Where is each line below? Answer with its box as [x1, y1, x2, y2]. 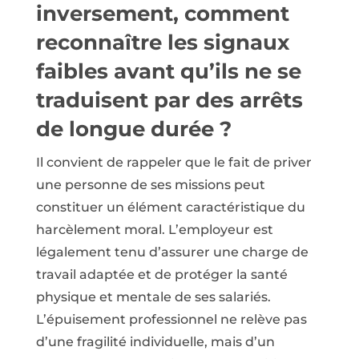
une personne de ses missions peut [35, 176, 265, 192]
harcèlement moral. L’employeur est [35, 221, 273, 237]
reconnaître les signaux [35, 29, 289, 55]
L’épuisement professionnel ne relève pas [35, 311, 307, 327]
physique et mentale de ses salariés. [35, 288, 271, 305]
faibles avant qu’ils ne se [35, 58, 301, 84]
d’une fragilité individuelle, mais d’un [35, 333, 275, 349]
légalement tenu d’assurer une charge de [35, 244, 309, 260]
